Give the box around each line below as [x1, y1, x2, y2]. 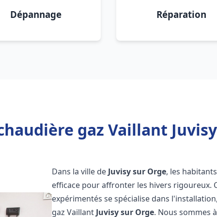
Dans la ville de [52, 166, 108, 177]
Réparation [156, 8, 206, 20]
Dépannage [10, 8, 62, 20]
